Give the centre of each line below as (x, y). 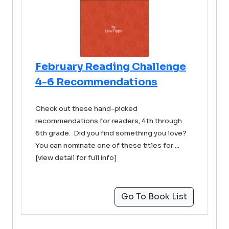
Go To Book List (154, 197)
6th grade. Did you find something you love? (112, 133)
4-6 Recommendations (96, 82)
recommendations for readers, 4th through (109, 121)
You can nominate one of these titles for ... (107, 145)
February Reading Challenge (111, 67)
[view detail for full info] (76, 158)
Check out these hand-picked (86, 109)
